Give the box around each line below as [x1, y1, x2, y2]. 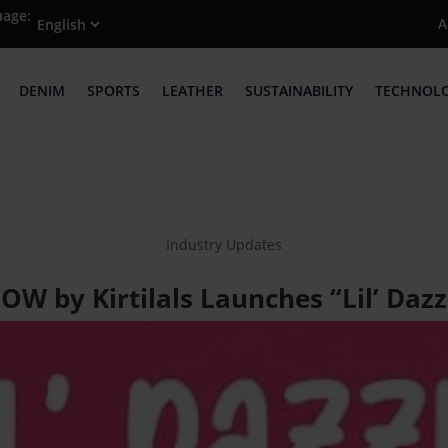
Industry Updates [166, 234, 282, 254]
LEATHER [161, 81, 223, 101]
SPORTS [86, 81, 140, 101]
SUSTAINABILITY [244, 81, 353, 101]
